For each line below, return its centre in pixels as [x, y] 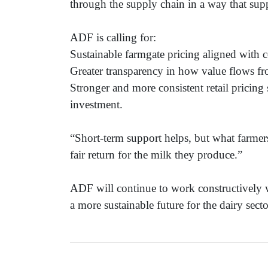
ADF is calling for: [113, 37]
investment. [96, 104]
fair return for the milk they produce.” [156, 154]
